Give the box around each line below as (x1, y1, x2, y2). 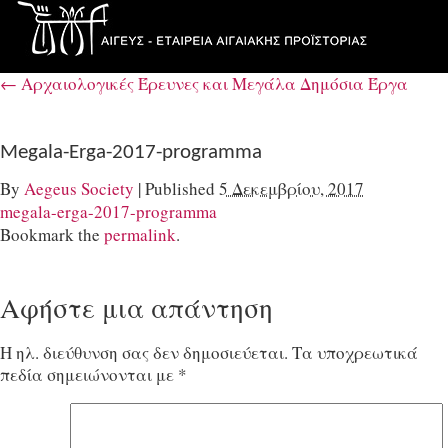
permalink (104, 222, 176, 246)
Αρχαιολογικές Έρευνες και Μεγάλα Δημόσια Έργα (17, 71, 408, 95)
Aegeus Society (24, 176, 134, 200)
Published (145, 176, 215, 200)
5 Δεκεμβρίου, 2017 (219, 176, 364, 200)
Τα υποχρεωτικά (292, 341, 418, 364)
